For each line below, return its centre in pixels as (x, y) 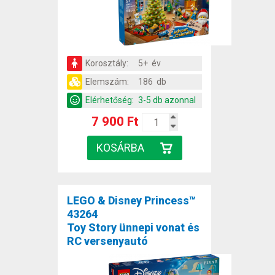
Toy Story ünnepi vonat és (133, 228)
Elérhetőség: (110, 100)
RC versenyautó (107, 241)
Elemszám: (107, 82)
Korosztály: (107, 64)
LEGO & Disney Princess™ (131, 201)
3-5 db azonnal (167, 100)
